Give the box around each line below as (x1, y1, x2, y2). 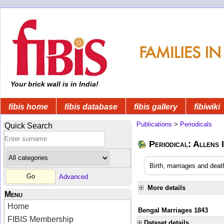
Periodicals (180, 120, 212, 128)
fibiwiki (194, 102, 220, 111)
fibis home (8, 102, 48, 111)
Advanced (59, 172, 88, 180)
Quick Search (4, 121, 52, 130)
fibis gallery (134, 102, 177, 111)
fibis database (64, 102, 117, 111)
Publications (136, 120, 172, 128)
